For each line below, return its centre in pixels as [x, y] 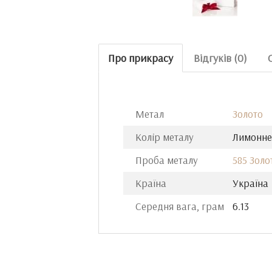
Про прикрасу [141, 58]
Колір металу [165, 137]
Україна [250, 183]
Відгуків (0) [220, 58]
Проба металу [167, 160]
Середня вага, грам [180, 206]
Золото [248, 114]
